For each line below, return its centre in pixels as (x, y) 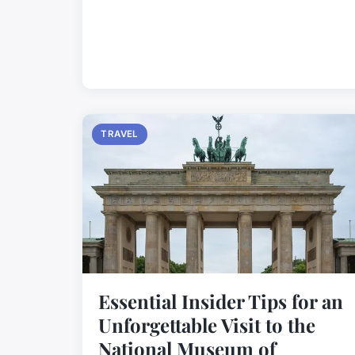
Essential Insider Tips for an (221, 302)
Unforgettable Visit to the (207, 325)
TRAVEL (120, 134)
